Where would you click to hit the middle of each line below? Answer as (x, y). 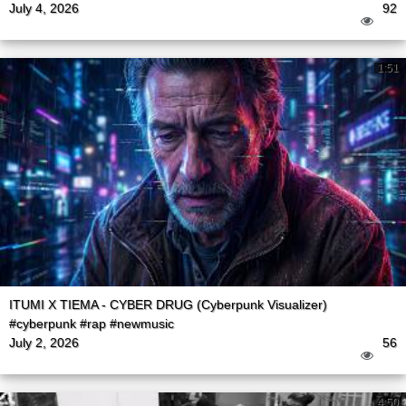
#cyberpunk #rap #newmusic (92, 324)
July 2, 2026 (44, 343)
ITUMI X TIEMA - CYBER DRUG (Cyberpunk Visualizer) (168, 305)
